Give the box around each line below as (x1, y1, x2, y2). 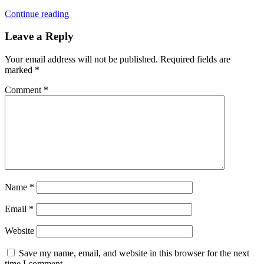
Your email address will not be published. (5, 54, 158, 64)
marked (5, 65, 35, 75)
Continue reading (5, 8, 69, 19)
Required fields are (160, 54, 230, 64)
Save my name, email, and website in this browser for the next (19, 248, 249, 258)
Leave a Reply (5, 30, 74, 43)
